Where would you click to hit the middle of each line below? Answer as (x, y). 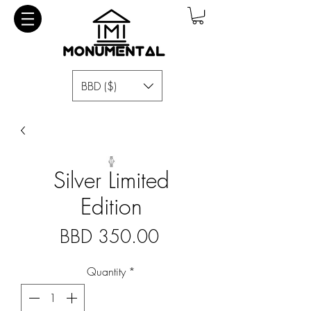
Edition (111, 207)
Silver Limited (111, 180)
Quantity (106, 272)
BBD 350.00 (109, 237)
